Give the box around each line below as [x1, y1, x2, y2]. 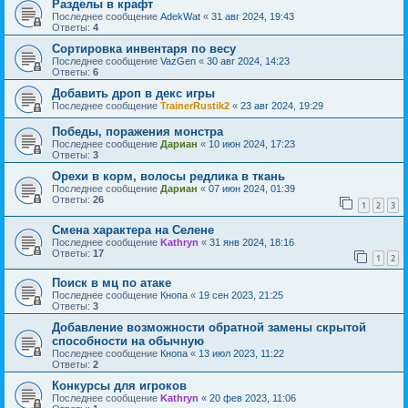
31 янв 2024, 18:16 [209, 236, 294, 248]
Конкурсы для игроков [52, 379, 187, 393]
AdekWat [160, 11, 200, 22]
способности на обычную [52, 334, 204, 349]
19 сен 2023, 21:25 [199, 290, 283, 301]
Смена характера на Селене [52, 222, 214, 237]
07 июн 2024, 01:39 [209, 183, 295, 194]
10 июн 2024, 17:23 [209, 138, 295, 149]
